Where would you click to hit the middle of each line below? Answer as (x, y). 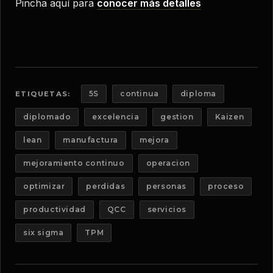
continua (140, 93)
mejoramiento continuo (74, 163)
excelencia (116, 116)
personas (167, 186)
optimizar (44, 186)
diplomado (47, 116)
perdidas (106, 186)
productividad (55, 209)
